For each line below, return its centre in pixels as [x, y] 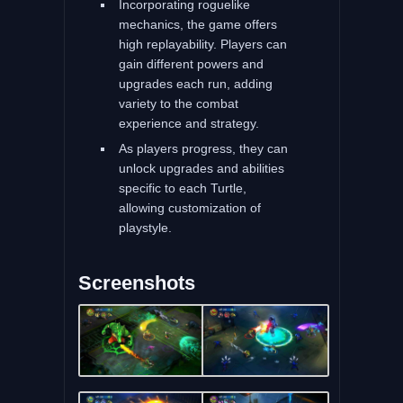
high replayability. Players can [202, 44]
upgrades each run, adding [195, 83]
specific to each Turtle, [182, 188]
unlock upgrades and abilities [201, 168]
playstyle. [145, 227]
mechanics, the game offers [197, 24]
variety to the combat [178, 103]
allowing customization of [189, 207]
